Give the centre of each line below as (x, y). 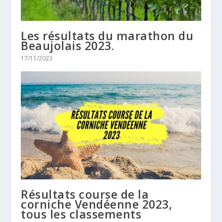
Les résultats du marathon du (107, 36)
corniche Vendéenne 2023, (97, 204)
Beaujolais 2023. (68, 46)
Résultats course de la (85, 194)
